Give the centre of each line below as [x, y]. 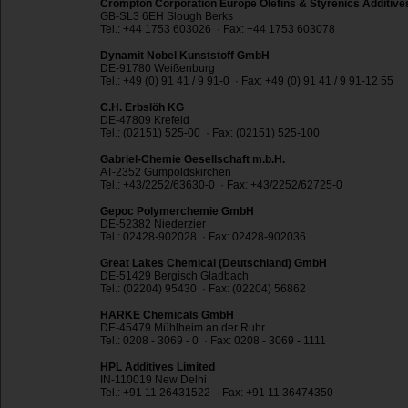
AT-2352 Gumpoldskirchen [166, 173]
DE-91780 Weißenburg [158, 69]
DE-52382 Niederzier [153, 224]
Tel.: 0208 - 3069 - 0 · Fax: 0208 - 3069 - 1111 [213, 341]
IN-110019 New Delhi [153, 380]
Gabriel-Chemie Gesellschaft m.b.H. [193, 160]
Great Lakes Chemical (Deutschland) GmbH [214, 264]
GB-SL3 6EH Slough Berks [167, 17]
